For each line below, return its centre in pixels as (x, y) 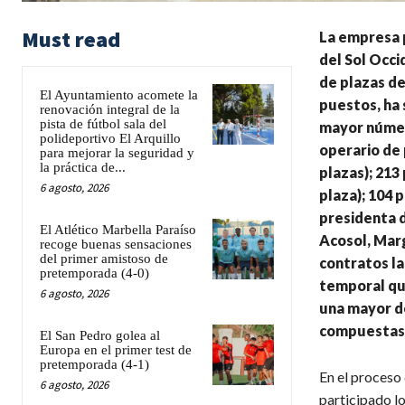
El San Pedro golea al (100, 335)
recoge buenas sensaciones (116, 244)
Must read (71, 39)
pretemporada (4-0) (94, 273)
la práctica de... (83, 167)
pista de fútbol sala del (103, 123)
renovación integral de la (110, 109)
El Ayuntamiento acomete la (119, 94)
